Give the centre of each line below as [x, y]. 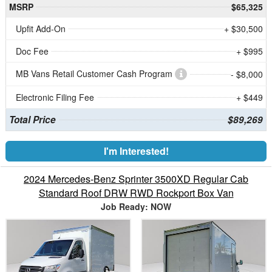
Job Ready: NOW [136, 206]
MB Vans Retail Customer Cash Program [95, 73]
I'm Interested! [136, 151]
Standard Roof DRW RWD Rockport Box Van [136, 192]
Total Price [32, 119]
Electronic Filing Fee [55, 97]
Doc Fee [32, 51]
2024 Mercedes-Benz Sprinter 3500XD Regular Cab [136, 178]
